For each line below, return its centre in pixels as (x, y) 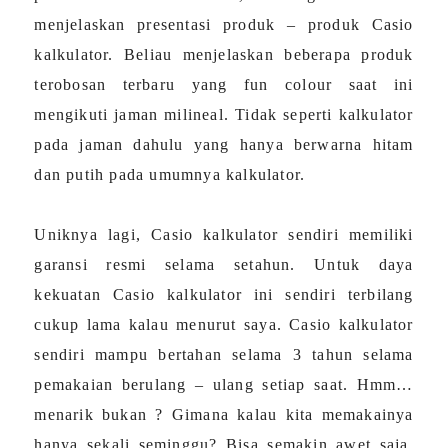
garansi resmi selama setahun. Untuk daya (224, 264)
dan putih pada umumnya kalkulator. (170, 174)
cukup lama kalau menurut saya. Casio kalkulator (224, 324)
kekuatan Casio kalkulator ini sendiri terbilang (224, 294)
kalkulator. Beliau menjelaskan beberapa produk (224, 54)
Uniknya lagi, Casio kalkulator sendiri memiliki (224, 234)
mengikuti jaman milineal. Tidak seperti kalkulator (224, 114)
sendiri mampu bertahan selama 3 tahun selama (224, 354)
